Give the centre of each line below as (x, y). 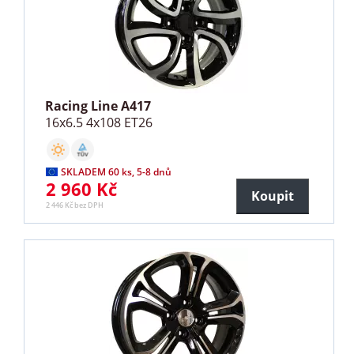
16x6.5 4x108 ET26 (99, 122)
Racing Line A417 (98, 105)
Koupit (272, 196)
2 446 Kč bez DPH (75, 205)
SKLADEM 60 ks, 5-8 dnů (117, 171)
